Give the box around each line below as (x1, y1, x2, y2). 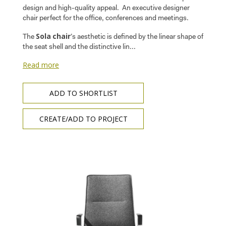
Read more (23, 60, 59, 70)
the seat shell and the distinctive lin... (23, 44, 136, 51)
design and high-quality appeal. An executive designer (23, 5, 190, 12)
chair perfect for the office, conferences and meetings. (23, 15, 189, 22)
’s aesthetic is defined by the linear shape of (71, 34, 203, 41)
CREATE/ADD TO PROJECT (39, 114, 128, 124)
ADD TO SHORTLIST (49, 88, 118, 98)
